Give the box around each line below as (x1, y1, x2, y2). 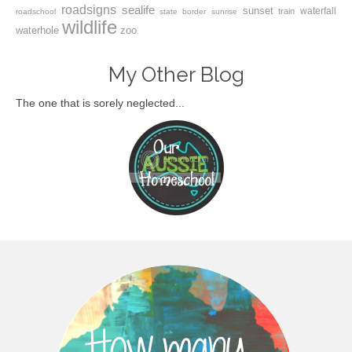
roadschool (16, 6, 56, 16)
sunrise (211, 6, 237, 16)
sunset (242, 4, 273, 16)
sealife (121, 2, 155, 16)
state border (159, 6, 206, 16)
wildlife (62, 16, 117, 38)
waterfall (300, 5, 336, 16)
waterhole (16, 24, 59, 36)
